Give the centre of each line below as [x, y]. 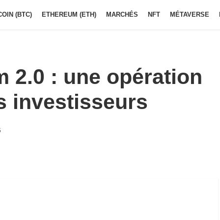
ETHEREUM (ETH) [69, 14]
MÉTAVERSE [190, 14]
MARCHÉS [122, 14]
